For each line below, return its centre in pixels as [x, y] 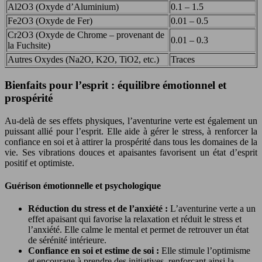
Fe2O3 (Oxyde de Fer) [50, 21]
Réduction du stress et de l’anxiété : [99, 209]
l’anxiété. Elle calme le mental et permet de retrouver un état [138, 230]
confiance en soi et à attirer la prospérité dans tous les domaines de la [131, 142]
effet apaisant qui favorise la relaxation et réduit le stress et [135, 219]
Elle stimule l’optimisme [206, 251]
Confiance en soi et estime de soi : [95, 251]
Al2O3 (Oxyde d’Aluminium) [63, 7]
